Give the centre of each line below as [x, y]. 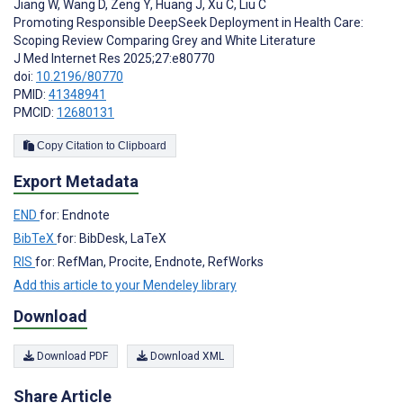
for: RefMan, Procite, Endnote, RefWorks [149, 261]
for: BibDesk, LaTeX [112, 238]
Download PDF [71, 356]
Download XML [186, 356]
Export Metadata [76, 181]
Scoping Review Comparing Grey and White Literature [165, 40]
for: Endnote [75, 215]
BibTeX [35, 238]
